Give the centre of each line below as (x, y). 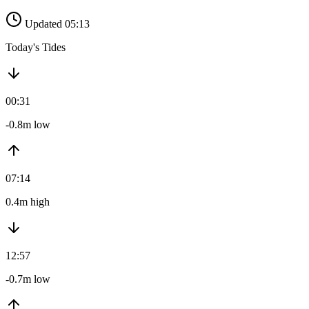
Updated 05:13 (57, 24)
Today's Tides (36, 48)
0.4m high (28, 202)
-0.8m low (28, 125)
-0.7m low (28, 279)
